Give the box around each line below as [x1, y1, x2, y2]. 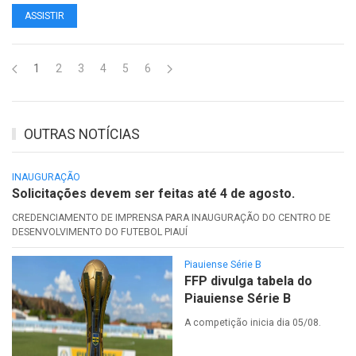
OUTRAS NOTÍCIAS [24, 126, 140, 142]
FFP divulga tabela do [184, 273, 312, 288]
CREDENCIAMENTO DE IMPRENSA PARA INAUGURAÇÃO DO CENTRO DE [12, 211, 331, 223]
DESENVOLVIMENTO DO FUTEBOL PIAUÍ [12, 226, 188, 238]
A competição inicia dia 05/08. [184, 316, 321, 328]
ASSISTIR [25, 10, 64, 21]
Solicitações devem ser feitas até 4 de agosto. [12, 185, 295, 201]
